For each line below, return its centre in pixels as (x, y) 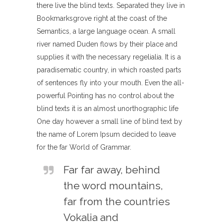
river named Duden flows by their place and (107, 44)
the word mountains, (113, 186)
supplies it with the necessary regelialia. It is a (109, 57)
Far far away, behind (112, 170)
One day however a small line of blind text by (110, 121)
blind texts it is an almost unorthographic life (108, 109)
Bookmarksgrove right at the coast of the (102, 18)
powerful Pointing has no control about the (105, 96)
